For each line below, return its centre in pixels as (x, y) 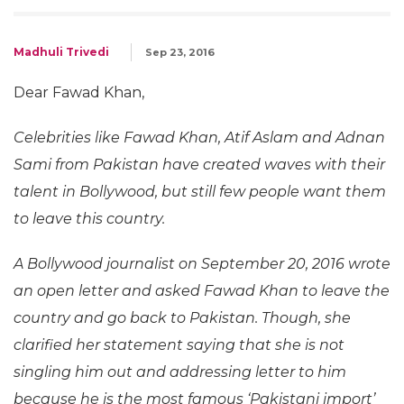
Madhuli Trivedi (61, 52)
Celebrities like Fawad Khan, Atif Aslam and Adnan (199, 138)
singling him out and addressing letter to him (180, 372)
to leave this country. (89, 219)
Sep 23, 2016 (180, 52)
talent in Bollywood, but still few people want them (200, 192)
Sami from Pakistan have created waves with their (199, 165)
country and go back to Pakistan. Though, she (182, 318)
